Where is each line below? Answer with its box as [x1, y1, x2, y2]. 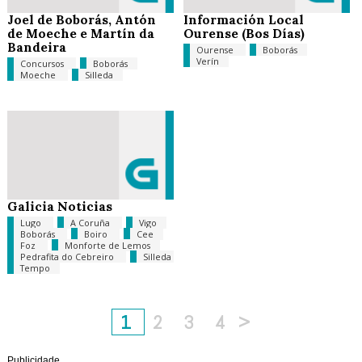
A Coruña [69, 217, 112, 229]
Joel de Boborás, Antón [6, 11, 156, 27]
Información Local [183, 11, 304, 27]
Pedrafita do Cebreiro [19, 250, 116, 263]
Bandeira [6, 39, 66, 55]
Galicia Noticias [6, 198, 112, 214]
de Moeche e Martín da [6, 25, 154, 41]
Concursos [19, 57, 66, 69]
